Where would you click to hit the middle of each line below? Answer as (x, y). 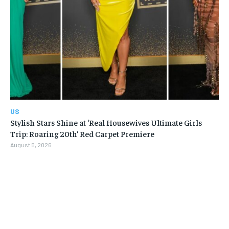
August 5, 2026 (31, 145)
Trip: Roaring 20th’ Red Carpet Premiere (82, 134)
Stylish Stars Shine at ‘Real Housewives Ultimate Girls (106, 122)
